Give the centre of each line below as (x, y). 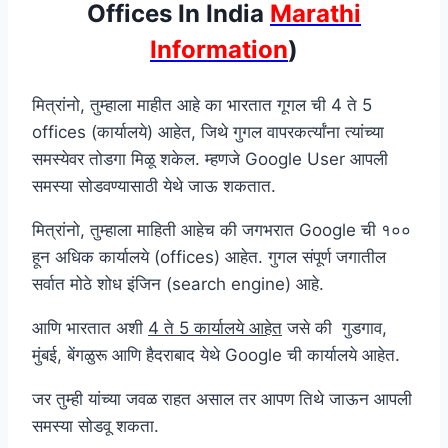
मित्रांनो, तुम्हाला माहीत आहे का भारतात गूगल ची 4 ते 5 (202, 104)
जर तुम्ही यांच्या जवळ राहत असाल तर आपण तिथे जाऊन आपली (222, 398)
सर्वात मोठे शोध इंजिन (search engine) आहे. (178, 283)
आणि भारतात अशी (90, 327)
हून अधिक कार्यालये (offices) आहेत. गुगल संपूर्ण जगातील (209, 256)
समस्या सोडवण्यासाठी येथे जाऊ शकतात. (154, 185)
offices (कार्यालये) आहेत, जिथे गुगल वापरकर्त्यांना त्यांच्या (208, 131)
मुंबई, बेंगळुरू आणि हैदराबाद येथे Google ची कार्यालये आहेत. (216, 354)
